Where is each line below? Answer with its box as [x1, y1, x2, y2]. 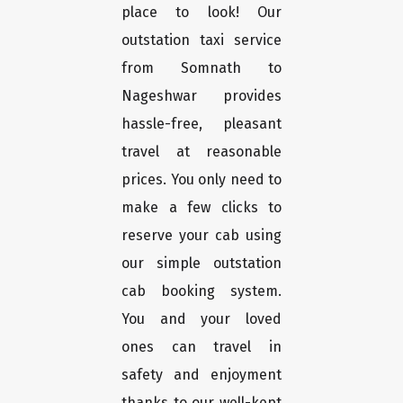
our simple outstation [121, 255, 282, 273]
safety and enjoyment [121, 366, 282, 384]
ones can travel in [121, 338, 282, 356]
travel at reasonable [121, 143, 282, 161]
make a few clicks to [121, 199, 282, 217]
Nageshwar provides [121, 87, 282, 105]
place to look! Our [121, 4, 282, 22]
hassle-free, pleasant [121, 115, 282, 133]
